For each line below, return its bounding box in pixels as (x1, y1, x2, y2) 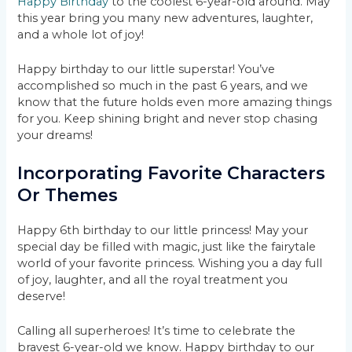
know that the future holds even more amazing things (17, 95, 332, 110)
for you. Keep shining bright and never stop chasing (17, 112, 318, 126)
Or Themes (17, 184, 119, 206)
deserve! (17, 288, 66, 303)
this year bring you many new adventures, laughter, (17, 10, 313, 25)
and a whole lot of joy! (17, 27, 145, 42)
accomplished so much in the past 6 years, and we (17, 79, 309, 93)
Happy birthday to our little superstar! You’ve (17, 62, 276, 77)
